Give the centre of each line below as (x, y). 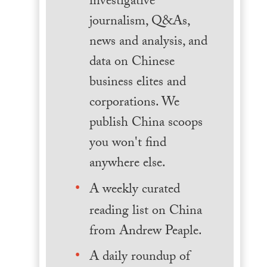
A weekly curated (134, 190)
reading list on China (145, 212)
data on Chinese (132, 63)
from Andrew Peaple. (145, 232)
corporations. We (134, 104)
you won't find (128, 144)
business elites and (137, 83)
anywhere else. (127, 164)
